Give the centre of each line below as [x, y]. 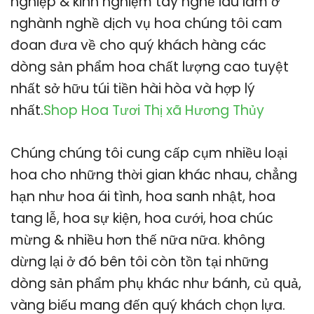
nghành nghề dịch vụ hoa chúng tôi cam [146, 23]
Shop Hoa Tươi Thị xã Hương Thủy [154, 110]
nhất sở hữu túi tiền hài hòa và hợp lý [133, 88]
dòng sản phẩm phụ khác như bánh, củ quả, [156, 283]
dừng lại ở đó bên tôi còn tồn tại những [139, 261]
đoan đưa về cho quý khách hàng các [138, 45]
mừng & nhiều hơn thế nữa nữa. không [138, 240]
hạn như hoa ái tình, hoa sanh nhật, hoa [143, 196]
